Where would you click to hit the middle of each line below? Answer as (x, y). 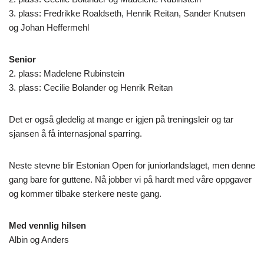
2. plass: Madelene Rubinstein (67, 74)
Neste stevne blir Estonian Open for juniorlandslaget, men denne (132, 166)
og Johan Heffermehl (49, 28)
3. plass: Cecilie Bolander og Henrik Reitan (91, 88)
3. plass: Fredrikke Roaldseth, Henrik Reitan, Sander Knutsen (127, 14)
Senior (22, 60)
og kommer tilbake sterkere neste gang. (85, 194)
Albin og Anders (39, 240)
